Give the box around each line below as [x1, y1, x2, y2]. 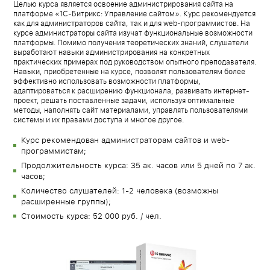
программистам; [21, 148, 87, 156]
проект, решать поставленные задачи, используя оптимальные [13, 97, 235, 105]
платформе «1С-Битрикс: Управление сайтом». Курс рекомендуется [13, 10, 256, 18]
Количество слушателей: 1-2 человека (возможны [21, 187, 219, 196]
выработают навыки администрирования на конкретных [13, 49, 210, 57]
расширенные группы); [21, 198, 111, 207]
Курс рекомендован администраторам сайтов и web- [21, 137, 230, 145]
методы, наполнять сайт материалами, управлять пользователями [13, 107, 248, 115]
